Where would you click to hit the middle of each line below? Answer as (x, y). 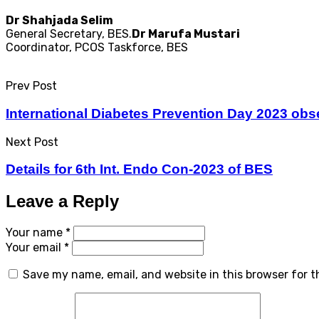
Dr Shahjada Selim (59, 21)
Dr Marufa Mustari (186, 34)
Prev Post (31, 86)
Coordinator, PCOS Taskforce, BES (97, 48)
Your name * (38, 233)
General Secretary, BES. (69, 34)
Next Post (32, 142)
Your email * (37, 248)
